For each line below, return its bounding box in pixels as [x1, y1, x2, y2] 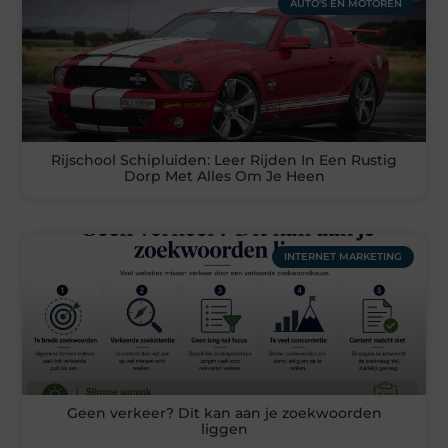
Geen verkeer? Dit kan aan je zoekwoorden [66, 404, 382, 423]
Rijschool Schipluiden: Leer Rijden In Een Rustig [51, 151, 397, 170]
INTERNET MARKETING [283, 250, 402, 264]
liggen [200, 420, 248, 439]
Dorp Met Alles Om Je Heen [123, 167, 325, 186]
